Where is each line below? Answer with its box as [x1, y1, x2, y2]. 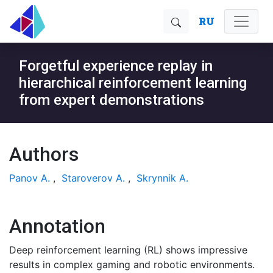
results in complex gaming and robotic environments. [9, 258, 255, 271]
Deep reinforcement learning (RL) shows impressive [9, 244, 247, 256]
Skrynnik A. [136, 172, 188, 184]
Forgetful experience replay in [19, 57, 213, 74]
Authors [9, 143, 79, 166]
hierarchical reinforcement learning [19, 74, 247, 91]
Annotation [9, 214, 105, 238]
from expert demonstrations [19, 91, 204, 108]
